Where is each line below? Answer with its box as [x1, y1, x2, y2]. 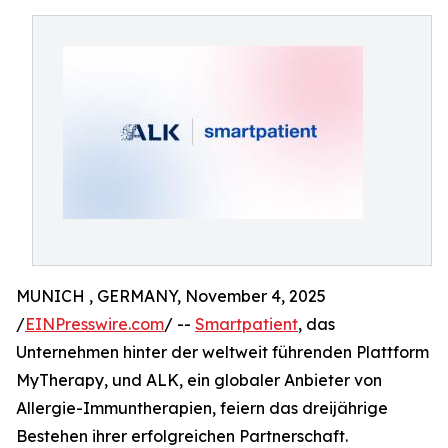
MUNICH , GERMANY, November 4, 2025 [16, 286, 326, 306]
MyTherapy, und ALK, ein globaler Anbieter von [16, 370, 382, 390]
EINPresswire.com [25, 314, 164, 334]
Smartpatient [195, 314, 298, 334]
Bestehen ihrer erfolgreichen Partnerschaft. [16, 426, 348, 446]
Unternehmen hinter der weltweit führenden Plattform [16, 342, 429, 362]
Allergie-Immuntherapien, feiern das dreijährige [16, 398, 388, 418]
